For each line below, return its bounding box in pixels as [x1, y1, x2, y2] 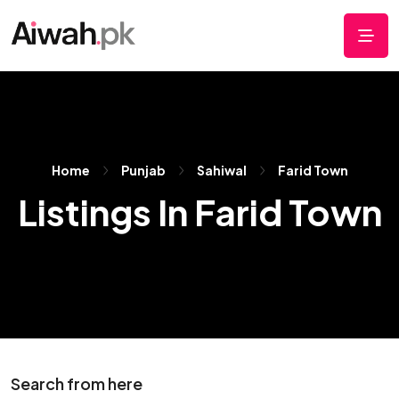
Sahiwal [196, 162, 247, 178]
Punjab [120, 162, 166, 178]
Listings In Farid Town [17, 189, 382, 234]
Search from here [11, 373, 142, 394]
